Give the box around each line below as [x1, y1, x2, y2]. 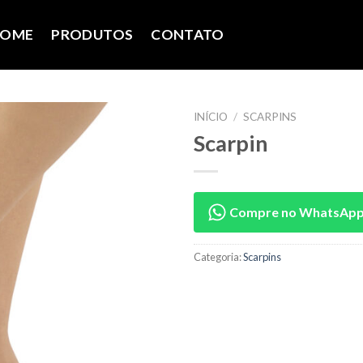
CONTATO [151, 26, 224, 43]
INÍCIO [194, 110, 228, 123]
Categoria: [194, 250, 243, 263]
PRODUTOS [51, 26, 134, 43]
